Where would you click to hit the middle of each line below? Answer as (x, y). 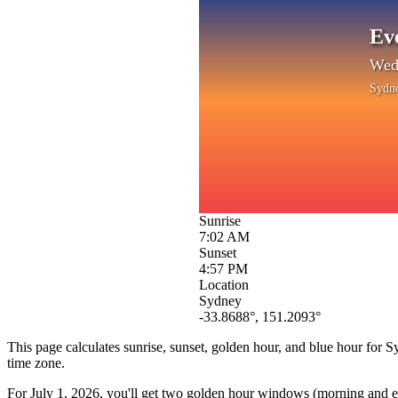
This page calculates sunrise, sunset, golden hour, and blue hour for (196, 346)
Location (224, 284)
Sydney (220, 300)
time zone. (36, 362)
